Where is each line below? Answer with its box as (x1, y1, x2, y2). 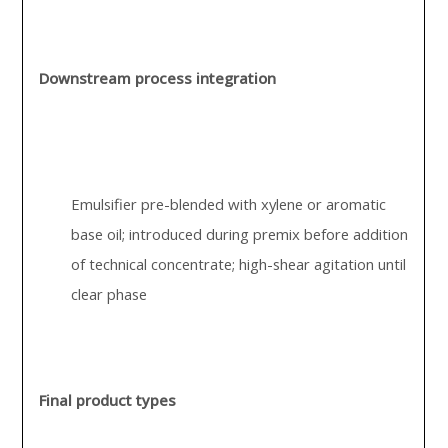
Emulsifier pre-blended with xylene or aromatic (71, 194, 387, 214)
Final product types (39, 390, 177, 410)
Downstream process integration (39, 68, 277, 88)
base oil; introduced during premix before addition (71, 224, 409, 244)
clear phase (71, 284, 148, 304)
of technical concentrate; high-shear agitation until (71, 254, 407, 274)
